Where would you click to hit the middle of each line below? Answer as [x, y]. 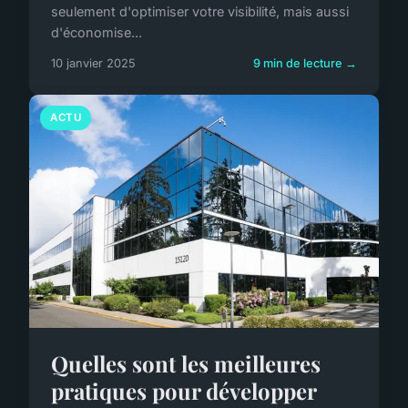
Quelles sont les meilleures [186, 363]
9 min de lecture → [305, 63]
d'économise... [97, 32]
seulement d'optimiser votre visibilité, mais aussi [200, 11]
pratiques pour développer [184, 390]
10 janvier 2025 [93, 63]
